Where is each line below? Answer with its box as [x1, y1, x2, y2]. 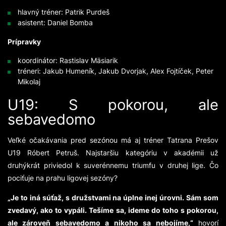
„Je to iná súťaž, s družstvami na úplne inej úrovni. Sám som [8, 193, 218, 203]
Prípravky [8, 37, 47, 47]
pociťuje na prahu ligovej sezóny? [8, 173, 118, 183]
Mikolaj [18, 77, 42, 87]
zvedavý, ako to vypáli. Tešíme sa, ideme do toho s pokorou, [8, 205, 218, 215]
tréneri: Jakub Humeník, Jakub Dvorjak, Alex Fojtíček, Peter [18, 66, 213, 76]
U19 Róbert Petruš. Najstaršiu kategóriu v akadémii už [8, 148, 218, 158]
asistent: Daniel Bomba [18, 18, 93, 28]
